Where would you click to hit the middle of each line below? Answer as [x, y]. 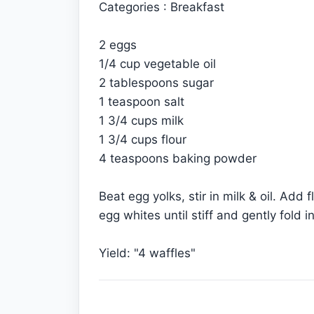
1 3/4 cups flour [143, 139]
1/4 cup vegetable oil [157, 64]
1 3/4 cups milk [141, 121]
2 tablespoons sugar [156, 83]
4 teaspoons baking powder [178, 158]
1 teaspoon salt [142, 102]
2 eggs [118, 45]
